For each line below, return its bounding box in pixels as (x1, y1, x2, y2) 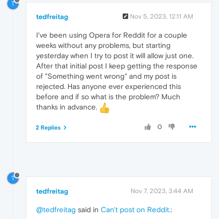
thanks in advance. (36, 102, 99, 111)
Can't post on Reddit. (101, 205, 171, 214)
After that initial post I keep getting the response (36, 61, 197, 70)
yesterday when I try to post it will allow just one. (36, 51, 194, 60)
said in (76, 205, 101, 214)
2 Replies (36, 124, 61, 131)
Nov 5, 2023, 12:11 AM (130, 12, 193, 20)
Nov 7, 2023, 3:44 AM (131, 187, 193, 195)
